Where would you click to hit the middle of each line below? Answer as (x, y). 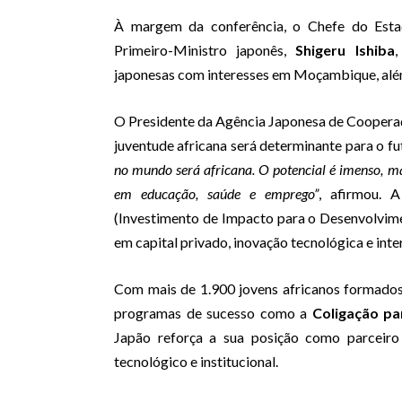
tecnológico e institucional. (196, 362)
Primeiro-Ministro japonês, (205, 50)
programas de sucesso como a (213, 313)
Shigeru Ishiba (345, 50)
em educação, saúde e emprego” (216, 194)
